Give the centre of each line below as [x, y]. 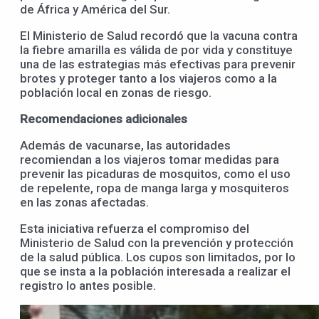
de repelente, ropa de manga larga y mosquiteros [155, 188]
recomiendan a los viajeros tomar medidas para [150, 160]
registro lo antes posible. [88, 286]
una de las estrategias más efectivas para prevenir [158, 64]
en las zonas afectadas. [84, 203]
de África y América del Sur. [95, 10]
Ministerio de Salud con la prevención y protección [157, 243]
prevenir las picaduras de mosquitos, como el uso [155, 174]
